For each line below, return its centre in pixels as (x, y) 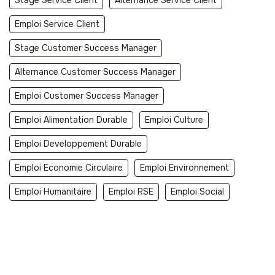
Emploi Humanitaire (53, 191)
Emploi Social (197, 191)
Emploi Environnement (184, 167)
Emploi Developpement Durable (78, 143)
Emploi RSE (131, 191)
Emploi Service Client (57, 24)
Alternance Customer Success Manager (95, 72)
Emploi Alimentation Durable (71, 119)
